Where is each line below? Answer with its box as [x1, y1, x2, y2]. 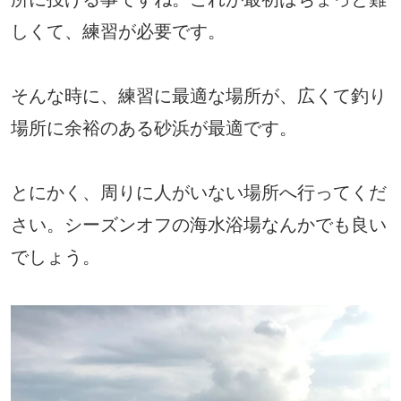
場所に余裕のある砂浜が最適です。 [11, 118, 297, 139]
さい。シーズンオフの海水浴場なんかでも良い [11, 215, 387, 235]
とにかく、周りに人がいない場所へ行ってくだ [11, 183, 387, 203]
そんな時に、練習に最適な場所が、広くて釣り [11, 86, 387, 107]
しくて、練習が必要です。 [11, 21, 226, 42]
